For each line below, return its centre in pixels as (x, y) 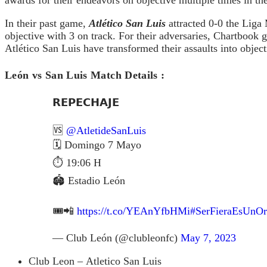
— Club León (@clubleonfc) (117, 237)
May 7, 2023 (208, 237)
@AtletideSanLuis (106, 130)
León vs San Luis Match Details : (125, 75)
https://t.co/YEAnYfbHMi (133, 211)
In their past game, (47, 23)
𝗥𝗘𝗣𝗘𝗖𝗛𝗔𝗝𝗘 (86, 102)
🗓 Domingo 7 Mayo (97, 145)
